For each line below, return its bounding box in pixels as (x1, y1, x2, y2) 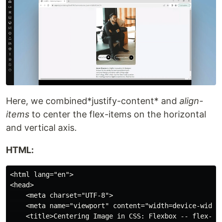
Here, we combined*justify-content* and (6, 95, 179, 106)
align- (179, 95, 203, 106)
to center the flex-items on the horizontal (29, 109, 206, 119)
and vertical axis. (6, 122, 77, 133)
